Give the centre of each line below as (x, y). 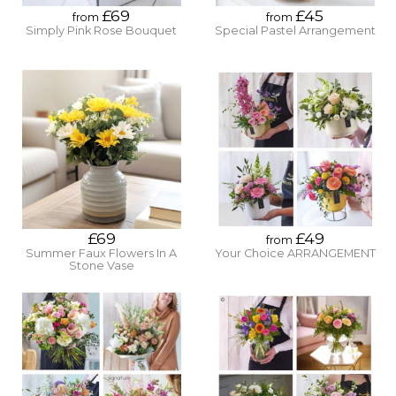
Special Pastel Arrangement (295, 30)
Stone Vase (101, 266)
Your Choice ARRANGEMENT (295, 254)
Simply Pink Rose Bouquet (101, 30)
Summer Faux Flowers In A (101, 254)
